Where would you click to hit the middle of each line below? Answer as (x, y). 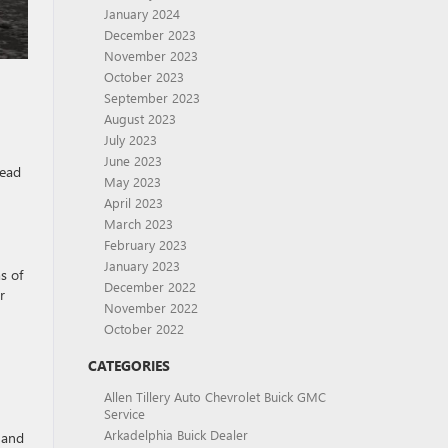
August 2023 (139, 118)
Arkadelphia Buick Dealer (175, 434)
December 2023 (149, 34)
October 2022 (143, 328)
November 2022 (150, 307)
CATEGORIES (128, 365)
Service (124, 413)
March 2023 (138, 223)
